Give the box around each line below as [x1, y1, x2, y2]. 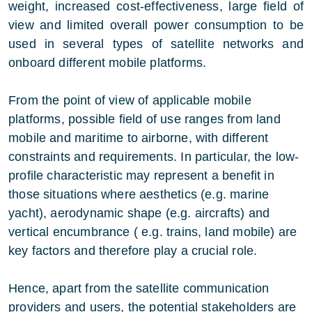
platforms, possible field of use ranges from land [8, 111, 281, 126]
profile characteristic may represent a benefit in [8, 168, 274, 182]
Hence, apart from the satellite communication [8, 281, 270, 295]
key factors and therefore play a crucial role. [8, 243, 258, 258]
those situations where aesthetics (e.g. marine [8, 187, 270, 201]
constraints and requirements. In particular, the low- [8, 149, 299, 164]
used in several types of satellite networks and [8, 36, 304, 51]
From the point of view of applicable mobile [8, 93, 251, 107]
